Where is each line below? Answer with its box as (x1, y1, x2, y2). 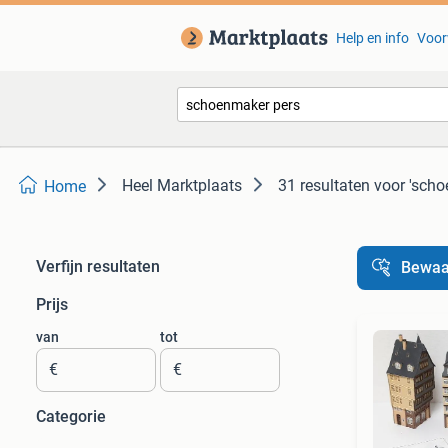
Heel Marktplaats (122, 176, 242, 195)
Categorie (36, 407, 106, 426)
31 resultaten (278, 176, 370, 195)
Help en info (335, 30, 409, 46)
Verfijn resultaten (36, 257, 160, 276)
